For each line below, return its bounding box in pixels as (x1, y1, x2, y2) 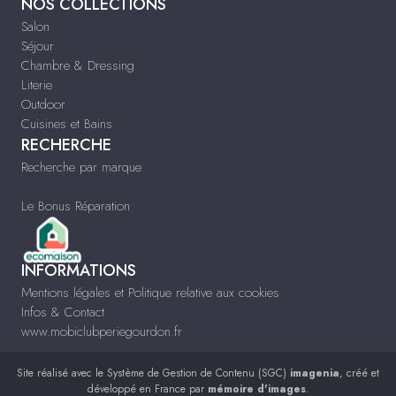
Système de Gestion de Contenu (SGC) (107, 364, 290, 381)
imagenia (290, 364, 339, 381)
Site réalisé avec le (17, 364, 107, 381)
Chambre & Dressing (21, 56, 134, 76)
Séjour (21, 36, 54, 57)
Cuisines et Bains (21, 114, 112, 134)
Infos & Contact (21, 301, 104, 322)
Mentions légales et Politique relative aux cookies (21, 282, 279, 302)
